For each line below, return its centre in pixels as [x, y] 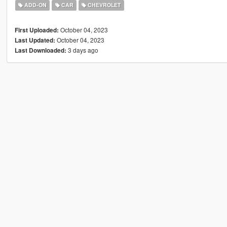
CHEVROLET [104, 5]
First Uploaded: [36, 30]
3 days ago [82, 50]
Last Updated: [35, 41]
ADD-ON [35, 5]
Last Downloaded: [40, 51]
